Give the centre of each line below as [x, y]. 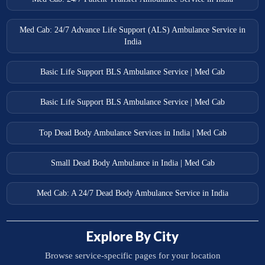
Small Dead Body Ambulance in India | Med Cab [132, 163]
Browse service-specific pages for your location [132, 256]
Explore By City [132, 237]
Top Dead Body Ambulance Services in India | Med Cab [132, 132]
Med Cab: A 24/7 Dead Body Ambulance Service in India [132, 193]
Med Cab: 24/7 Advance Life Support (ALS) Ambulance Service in [132, 30]
